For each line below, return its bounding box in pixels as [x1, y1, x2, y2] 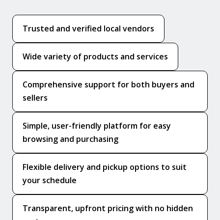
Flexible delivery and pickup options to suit [23, 161, 187, 172]
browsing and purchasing [23, 133, 118, 144]
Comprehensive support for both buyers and [23, 79, 194, 90]
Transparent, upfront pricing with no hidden [23, 202, 193, 214]
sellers [23, 92, 48, 103]
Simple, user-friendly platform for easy [23, 120, 171, 131]
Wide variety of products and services [23, 51, 168, 62]
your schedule [23, 174, 77, 186]
